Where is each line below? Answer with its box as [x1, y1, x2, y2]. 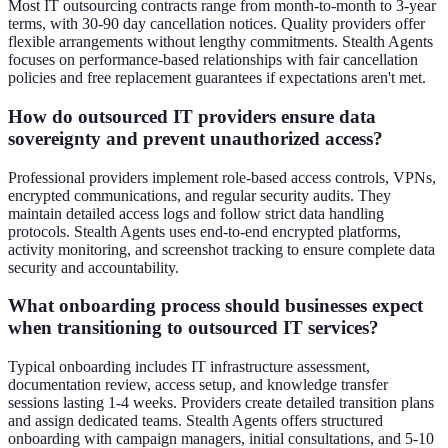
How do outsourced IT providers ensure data [8, 105, 376, 127]
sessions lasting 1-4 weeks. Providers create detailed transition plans [8, 394, 434, 412]
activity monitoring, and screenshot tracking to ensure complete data [8, 240, 435, 258]
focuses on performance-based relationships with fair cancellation [8, 51, 418, 69]
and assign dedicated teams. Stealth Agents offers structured [8, 412, 383, 430]
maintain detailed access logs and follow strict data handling [8, 204, 384, 222]
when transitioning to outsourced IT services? [8, 317, 379, 339]
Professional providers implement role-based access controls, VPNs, [8, 168, 436, 186]
